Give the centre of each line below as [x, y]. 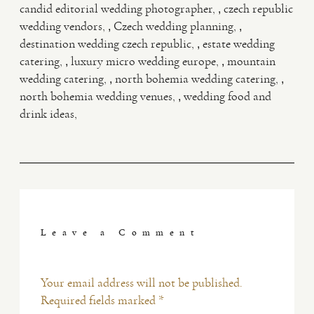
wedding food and [227, 96]
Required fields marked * [102, 300]
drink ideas [47, 114]
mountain [251, 61]
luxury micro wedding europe [143, 61]
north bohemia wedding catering [195, 78]
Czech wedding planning [173, 26]
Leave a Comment [121, 232]
